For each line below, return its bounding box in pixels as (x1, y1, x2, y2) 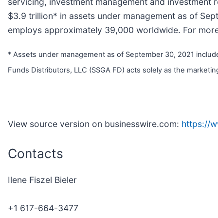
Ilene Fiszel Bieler (8, 175, 77, 185)
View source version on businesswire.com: (8, 119, 182, 129)
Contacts (8, 145, 63, 162)
